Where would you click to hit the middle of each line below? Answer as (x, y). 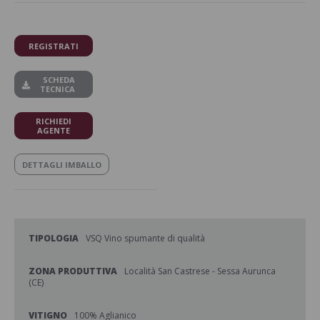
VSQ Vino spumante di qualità (145, 238)
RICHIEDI (54, 121)
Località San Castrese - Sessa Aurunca (200, 271)
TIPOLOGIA (54, 238)
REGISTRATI (54, 46)
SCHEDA (57, 80)
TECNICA (57, 89)
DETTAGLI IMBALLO (62, 164)
